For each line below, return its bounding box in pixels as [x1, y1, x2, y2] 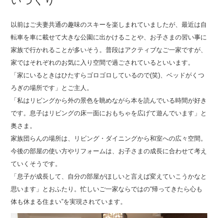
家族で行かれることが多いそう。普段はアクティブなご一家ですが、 [11, 46, 207, 54]
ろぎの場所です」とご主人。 [11, 84, 93, 91]
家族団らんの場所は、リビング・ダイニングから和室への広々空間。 [11, 134, 207, 142]
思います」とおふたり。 [11, 185, 81, 193]
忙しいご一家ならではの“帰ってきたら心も [80, 185, 203, 193]
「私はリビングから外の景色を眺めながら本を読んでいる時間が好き [11, 96, 207, 104]
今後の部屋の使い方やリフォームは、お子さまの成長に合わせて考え [11, 147, 207, 155]
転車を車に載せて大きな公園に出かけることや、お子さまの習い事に [11, 33, 207, 41]
